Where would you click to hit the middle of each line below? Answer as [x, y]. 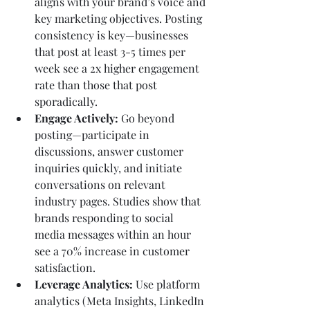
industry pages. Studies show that [119, 201]
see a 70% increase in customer [113, 250]
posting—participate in [93, 134]
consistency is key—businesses [113, 35]
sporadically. [66, 101]
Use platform [168, 284]
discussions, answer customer [110, 151]
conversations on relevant [101, 184]
